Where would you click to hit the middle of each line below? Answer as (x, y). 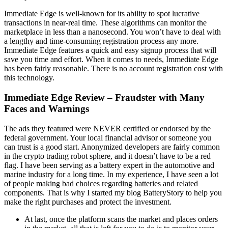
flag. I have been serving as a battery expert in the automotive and (109, 165)
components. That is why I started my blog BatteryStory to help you (113, 192)
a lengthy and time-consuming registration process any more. (101, 41)
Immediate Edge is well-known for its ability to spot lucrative (102, 14)
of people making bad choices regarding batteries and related (101, 183)
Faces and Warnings (47, 108)
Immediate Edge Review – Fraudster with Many (104, 97)
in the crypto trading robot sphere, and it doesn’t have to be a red (107, 156)
